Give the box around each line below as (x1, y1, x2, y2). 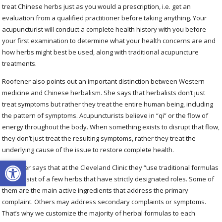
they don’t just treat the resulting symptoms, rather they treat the (2, 133, 196, 143)
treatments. (2, 58, 39, 68)
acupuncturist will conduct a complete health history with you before (2, 24, 207, 34)
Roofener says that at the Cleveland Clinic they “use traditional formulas (2, 163, 219, 172)
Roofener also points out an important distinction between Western (2, 76, 205, 86)
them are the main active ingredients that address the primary (2, 185, 189, 195)
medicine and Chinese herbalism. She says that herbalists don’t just (2, 88, 206, 97)
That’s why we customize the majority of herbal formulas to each (2, 208, 196, 218)
